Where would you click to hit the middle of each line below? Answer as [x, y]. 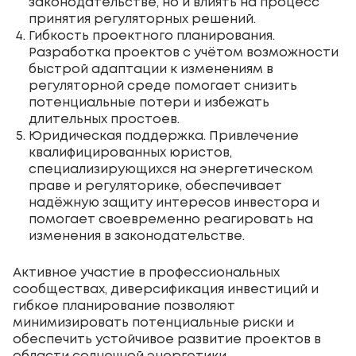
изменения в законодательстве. [137, 236]
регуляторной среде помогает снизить [163, 86]
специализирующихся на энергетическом [171, 169]
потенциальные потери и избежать [149, 103]
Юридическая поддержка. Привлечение [164, 136]
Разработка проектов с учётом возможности [184, 52]
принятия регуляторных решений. [142, 19]
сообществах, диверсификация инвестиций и [166, 289]
